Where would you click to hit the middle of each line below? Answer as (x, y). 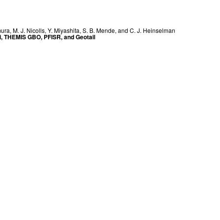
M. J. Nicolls (29, 30)
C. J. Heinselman (152, 30)
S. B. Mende (99, 30)
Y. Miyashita (64, 30)
